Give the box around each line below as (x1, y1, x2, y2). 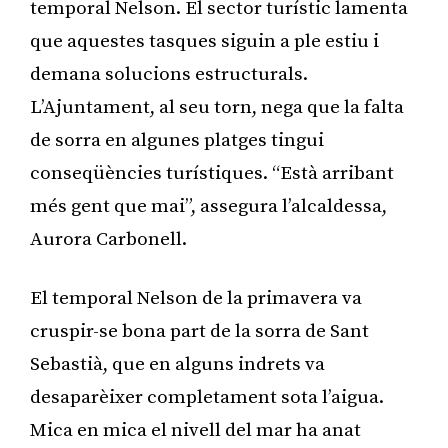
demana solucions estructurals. (30, 62, 308, 86)
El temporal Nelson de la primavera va (30, 286, 362, 310)
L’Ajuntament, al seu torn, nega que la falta (30, 95, 404, 119)
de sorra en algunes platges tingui (30, 128, 324, 152)
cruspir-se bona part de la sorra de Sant (30, 319, 369, 343)
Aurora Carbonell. (30, 227, 187, 251)
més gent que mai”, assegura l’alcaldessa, (30, 194, 387, 218)
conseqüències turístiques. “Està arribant (30, 161, 394, 185)
